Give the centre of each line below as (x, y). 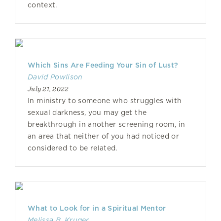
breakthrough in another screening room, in (107, 124)
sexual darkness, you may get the (87, 112)
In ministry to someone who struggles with (105, 101)
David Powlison (55, 77)
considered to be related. (73, 148)
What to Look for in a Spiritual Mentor (97, 208)
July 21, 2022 (48, 89)
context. (42, 5)
